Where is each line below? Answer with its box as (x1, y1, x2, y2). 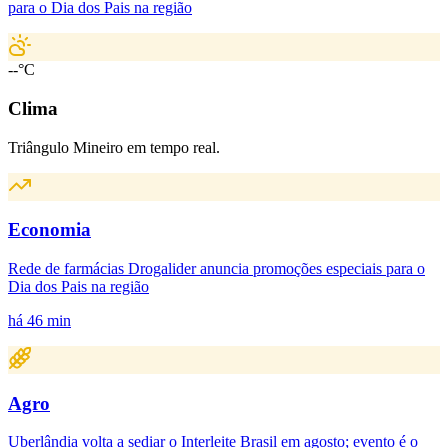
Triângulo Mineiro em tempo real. (8, 138, 220, 156)
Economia (8, 219, 91, 241)
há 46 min (8, 311, 71, 329)
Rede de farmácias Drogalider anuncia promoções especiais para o (8, 259, 425, 277)
